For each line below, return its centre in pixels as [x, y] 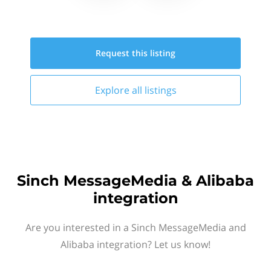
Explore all [119, 90]
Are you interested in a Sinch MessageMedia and [135, 227]
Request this [123, 53]
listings [160, 90]
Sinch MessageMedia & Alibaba [135, 181]
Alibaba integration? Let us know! [135, 244]
